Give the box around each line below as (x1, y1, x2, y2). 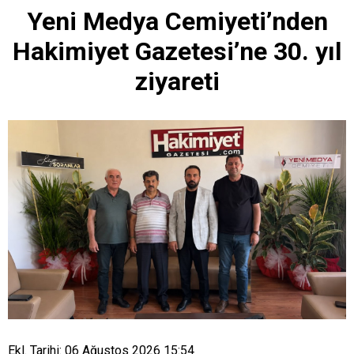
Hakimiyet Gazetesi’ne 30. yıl (13, 36, 341, 67)
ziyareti (134, 66, 220, 97)
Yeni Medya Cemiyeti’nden (26, 6, 328, 37)
